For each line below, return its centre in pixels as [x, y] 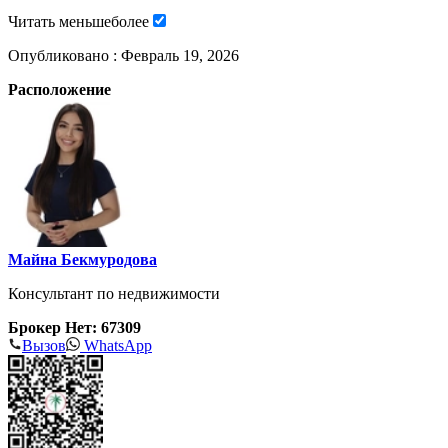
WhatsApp [116, 345]
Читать [33, 21]
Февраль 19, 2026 [180, 55]
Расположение [59, 89]
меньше [85, 21]
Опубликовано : [64, 55]
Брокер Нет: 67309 [74, 327]
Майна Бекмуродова [82, 259]
